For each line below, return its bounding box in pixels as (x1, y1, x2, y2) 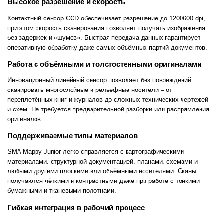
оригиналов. (7, 115, 43, 123)
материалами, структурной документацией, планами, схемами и (7, 158, 198, 165)
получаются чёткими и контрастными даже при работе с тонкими (7, 177, 200, 185)
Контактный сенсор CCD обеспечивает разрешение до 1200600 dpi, (7, 14, 205, 22)
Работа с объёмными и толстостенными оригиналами (7, 59, 201, 68)
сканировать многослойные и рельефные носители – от (7, 86, 172, 93)
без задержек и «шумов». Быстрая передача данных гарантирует (7, 34, 200, 41)
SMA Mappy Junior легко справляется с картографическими (7, 148, 184, 156)
